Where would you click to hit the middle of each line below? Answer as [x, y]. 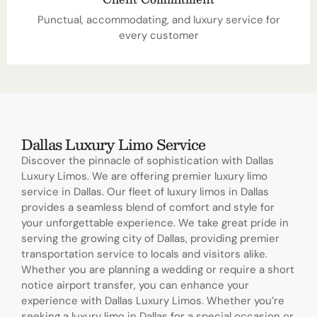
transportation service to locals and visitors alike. [144, 254]
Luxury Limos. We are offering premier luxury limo [144, 177]
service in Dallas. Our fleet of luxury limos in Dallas [145, 192]
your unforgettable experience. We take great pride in [155, 223]
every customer [158, 36]
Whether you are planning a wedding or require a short [158, 270]
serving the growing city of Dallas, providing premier [150, 239]
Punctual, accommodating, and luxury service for [158, 20]
